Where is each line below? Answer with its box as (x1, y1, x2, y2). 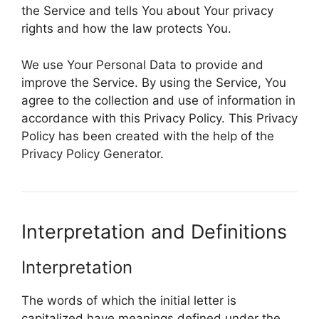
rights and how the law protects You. (21, 21, 231, 36)
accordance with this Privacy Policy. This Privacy (21, 110, 298, 125)
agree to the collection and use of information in (21, 93, 296, 108)
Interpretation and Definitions (21, 219, 287, 244)
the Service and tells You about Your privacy (21, 4, 273, 18)
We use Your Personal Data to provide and (21, 57, 263, 72)
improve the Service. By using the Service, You (21, 75, 286, 90)
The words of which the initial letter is (21, 293, 236, 308)
